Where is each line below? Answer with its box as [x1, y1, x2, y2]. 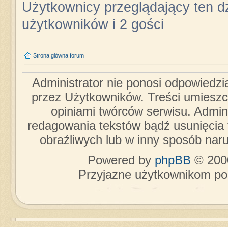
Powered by [88, 153, 155, 167]
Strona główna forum [33, 52, 84, 59]
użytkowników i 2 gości [21, 17, 164, 33]
